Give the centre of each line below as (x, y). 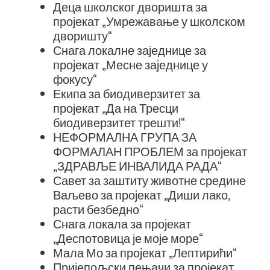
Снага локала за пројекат (122, 223)
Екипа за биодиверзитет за (127, 93)
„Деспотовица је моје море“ (128, 238)
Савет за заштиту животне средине (149, 180)
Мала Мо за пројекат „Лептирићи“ (145, 252)
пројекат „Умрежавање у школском (149, 21)
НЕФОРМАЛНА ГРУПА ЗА (125, 137)
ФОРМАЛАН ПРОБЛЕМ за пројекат (150, 151)
